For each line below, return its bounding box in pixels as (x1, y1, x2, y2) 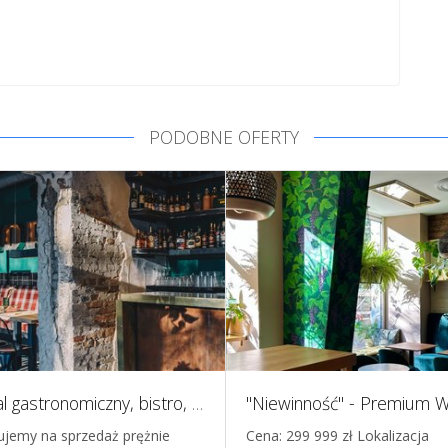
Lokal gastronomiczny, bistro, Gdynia (191, 390, 203, 415)
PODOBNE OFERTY (149, 124, 299, 149)
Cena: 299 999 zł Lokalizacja (245, 425, 429, 445)
